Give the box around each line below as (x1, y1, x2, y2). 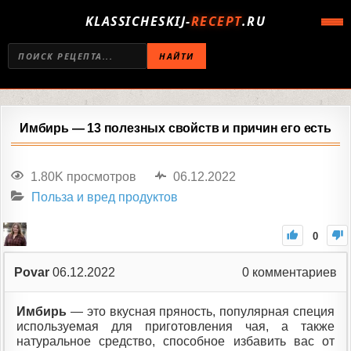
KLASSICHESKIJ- (85, 13, 191, 30)
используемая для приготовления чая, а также (16, 319, 335, 333)
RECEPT (190, 13, 242, 30)
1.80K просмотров (31, 169, 136, 183)
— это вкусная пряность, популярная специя (67, 304, 335, 318)
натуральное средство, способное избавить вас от (16, 334, 335, 348)
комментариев (249, 265, 337, 279)
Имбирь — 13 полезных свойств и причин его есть (20, 121, 331, 135)
